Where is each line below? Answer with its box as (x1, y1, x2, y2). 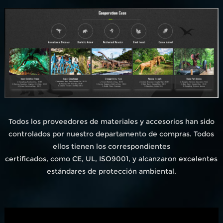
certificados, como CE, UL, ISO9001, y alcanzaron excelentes (5, 154, 218, 163)
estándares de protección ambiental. (46, 166, 176, 176)
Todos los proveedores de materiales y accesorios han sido (8, 116, 215, 126)
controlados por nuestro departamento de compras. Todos (8, 129, 215, 138)
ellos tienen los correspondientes (52, 141, 170, 151)
